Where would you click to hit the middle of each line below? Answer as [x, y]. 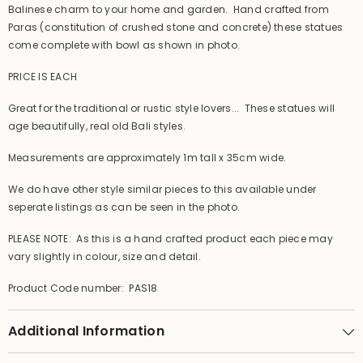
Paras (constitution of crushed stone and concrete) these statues [176, 28]
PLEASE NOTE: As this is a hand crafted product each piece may [171, 239]
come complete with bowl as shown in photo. [127, 45]
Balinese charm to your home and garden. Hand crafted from [169, 10]
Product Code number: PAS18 [83, 288]
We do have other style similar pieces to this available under [162, 190]
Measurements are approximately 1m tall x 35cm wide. [147, 158]
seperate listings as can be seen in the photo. [124, 207]
